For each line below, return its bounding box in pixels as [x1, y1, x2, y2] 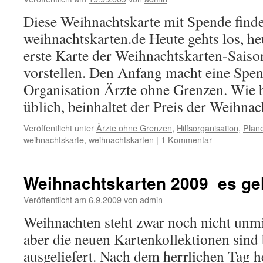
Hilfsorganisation [177, 122, 238, 134]
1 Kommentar [161, 133, 212, 146]
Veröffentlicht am [23, 193, 86, 205]
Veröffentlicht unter [23, 122, 94, 134]
